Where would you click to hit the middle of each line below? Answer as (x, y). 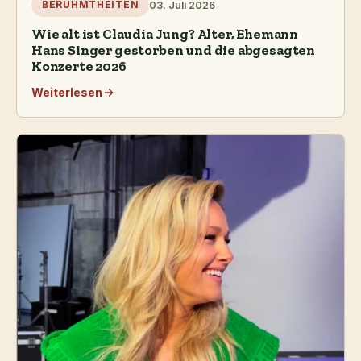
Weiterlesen (67, 93)
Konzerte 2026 (79, 66)
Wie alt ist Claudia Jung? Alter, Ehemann (165, 34)
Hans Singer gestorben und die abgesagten (174, 50)
